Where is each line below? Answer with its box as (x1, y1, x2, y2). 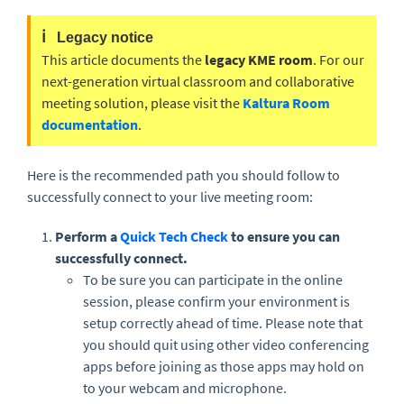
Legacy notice (53, 30, 153, 45)
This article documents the (41, 50, 205, 69)
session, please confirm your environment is (83, 292, 350, 310)
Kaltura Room (243, 94, 330, 112)
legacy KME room (205, 50, 313, 69)
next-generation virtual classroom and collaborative (41, 72, 354, 90)
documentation (41, 115, 138, 133)
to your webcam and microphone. (83, 379, 287, 397)
